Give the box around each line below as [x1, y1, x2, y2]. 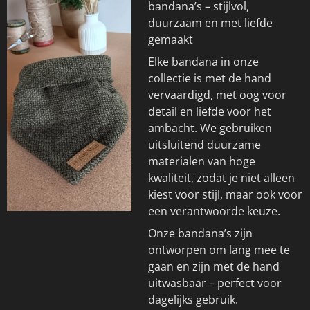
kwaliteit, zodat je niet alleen [148, 170, 295, 185]
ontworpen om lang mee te [148, 241, 290, 257]
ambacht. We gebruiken [148, 120, 272, 136]
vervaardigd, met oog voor [148, 86, 286, 102]
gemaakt [148, 31, 193, 47]
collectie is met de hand [148, 70, 271, 86]
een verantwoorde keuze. [148, 203, 280, 219]
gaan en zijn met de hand [148, 258, 280, 274]
